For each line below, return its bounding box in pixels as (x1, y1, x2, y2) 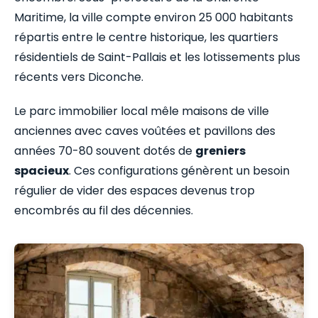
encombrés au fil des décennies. (14, 202, 193, 219)
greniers (195, 142, 246, 159)
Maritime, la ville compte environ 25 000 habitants (14, 9, 293, 26)
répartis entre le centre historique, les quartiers (14, 28, 278, 45)
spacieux (14, 162, 69, 179)
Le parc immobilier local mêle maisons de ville (14, 102, 269, 119)
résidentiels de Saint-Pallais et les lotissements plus (14, 48, 300, 65)
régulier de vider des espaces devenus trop (14, 182, 255, 199)
